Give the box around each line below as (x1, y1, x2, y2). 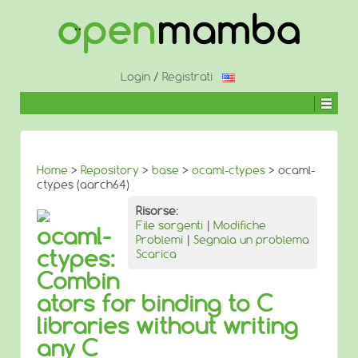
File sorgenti (136, 218, 203, 233)
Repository (81, 163, 139, 177)
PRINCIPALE (19, 53, 67, 65)
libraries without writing (37, 312, 298, 340)
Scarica (136, 247, 177, 261)
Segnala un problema (193, 233, 309, 247)
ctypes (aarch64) (37, 177, 129, 192)
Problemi (136, 233, 183, 247)
